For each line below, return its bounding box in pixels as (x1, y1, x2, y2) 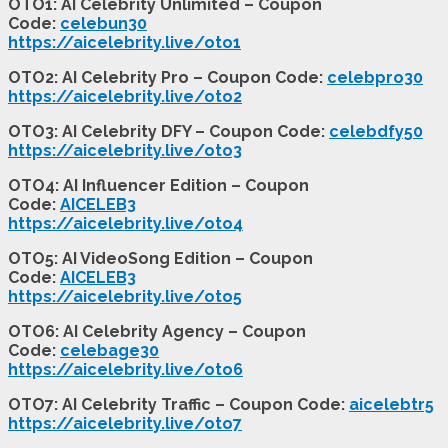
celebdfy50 (329, 121, 423, 141)
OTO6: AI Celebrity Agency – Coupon (8, 321, 306, 341)
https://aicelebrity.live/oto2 (8, 86, 242, 106)
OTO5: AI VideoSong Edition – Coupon (8, 248, 313, 268)
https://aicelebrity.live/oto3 (8, 140, 242, 160)
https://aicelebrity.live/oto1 (8, 32, 241, 52)
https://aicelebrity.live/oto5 (8, 286, 242, 306)
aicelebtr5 (349, 394, 434, 414)
